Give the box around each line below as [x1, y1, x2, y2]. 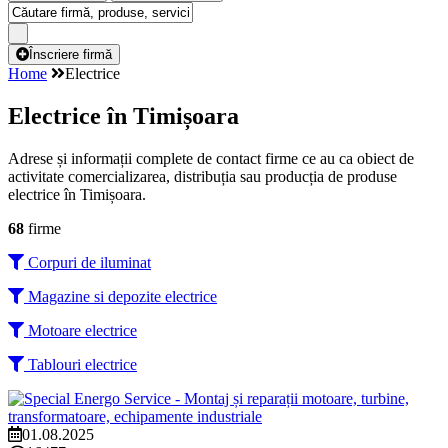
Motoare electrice [24, 321, 137, 339]
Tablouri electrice [24, 355, 137, 373]
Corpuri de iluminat [24, 253, 151, 271]
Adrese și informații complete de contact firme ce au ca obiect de [8, 149, 414, 167]
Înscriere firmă [29, 47, 112, 62]
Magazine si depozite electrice [24, 287, 217, 305]
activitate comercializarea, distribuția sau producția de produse [8, 167, 397, 185]
